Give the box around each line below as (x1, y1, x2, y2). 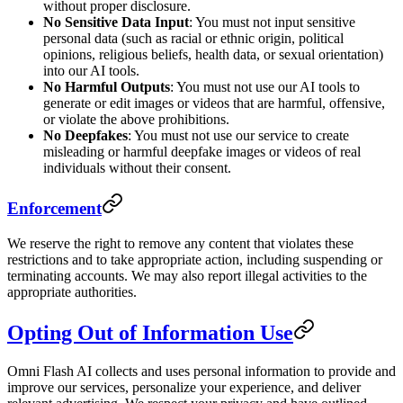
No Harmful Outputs (43, 78, 170, 94)
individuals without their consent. (43, 159, 231, 175)
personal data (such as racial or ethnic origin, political (43, 30, 344, 46)
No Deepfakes (43, 127, 128, 143)
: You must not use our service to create (128, 127, 349, 143)
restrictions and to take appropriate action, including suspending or (7, 252, 382, 268)
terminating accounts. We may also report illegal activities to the (7, 268, 367, 284)
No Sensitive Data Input (43, 13, 189, 30)
